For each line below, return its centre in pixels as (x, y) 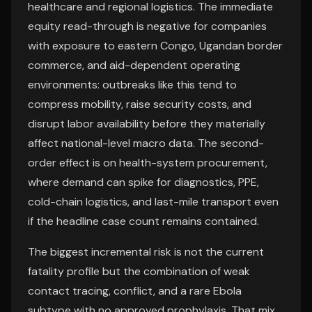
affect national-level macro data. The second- (146, 143)
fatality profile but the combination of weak (139, 271)
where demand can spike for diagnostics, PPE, (143, 182)
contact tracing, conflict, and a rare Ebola (135, 291)
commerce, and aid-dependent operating (134, 65)
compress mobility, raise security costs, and (140, 104)
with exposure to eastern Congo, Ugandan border (155, 46)
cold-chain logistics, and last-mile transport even (153, 202)
